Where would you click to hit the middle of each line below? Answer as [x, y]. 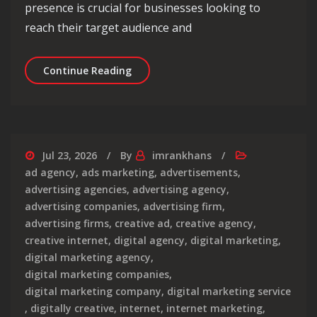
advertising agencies [76, 190]
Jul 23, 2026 [69, 156]
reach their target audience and [108, 28]
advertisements [199, 173]
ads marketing [118, 173]
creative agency [214, 224]
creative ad [142, 224]
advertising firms [67, 224]
